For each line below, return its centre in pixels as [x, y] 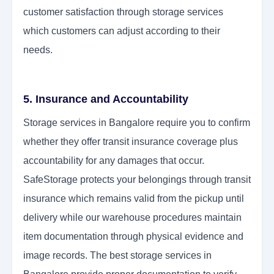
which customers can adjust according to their [122, 31]
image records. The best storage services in [117, 256]
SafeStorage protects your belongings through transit [137, 180]
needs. [38, 50]
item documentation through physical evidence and [133, 237]
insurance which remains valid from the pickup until [134, 199]
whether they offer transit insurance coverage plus [131, 142]
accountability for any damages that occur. [114, 161]
